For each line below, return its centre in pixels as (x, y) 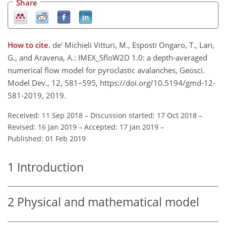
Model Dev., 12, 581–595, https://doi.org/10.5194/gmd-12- (111, 82)
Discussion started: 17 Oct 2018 (144, 115)
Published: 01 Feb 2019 (47, 138)
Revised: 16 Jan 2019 (42, 127)
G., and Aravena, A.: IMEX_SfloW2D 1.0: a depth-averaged (107, 57)
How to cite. (30, 45)
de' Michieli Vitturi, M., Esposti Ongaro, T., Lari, (133, 45)
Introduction (50, 167)
